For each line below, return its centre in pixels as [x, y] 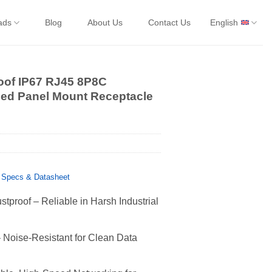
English [224, 22]
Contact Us [169, 22]
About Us [105, 22]
